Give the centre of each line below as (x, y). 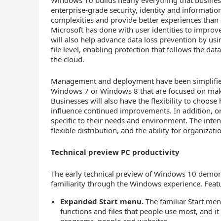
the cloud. (68, 59)
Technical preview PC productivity (115, 152)
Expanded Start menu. (102, 201)
